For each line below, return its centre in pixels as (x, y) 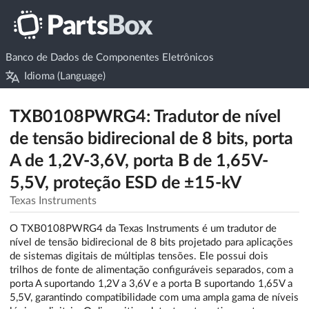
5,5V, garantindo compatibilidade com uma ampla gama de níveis (154, 298)
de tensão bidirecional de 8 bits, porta (151, 139)
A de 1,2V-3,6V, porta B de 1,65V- (139, 161)
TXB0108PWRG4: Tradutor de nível (145, 117)
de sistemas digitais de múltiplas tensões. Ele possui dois (139, 257)
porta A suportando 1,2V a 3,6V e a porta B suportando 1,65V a (151, 284)
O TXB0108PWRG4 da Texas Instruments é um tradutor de (143, 229)
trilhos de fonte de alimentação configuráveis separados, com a (151, 270)
